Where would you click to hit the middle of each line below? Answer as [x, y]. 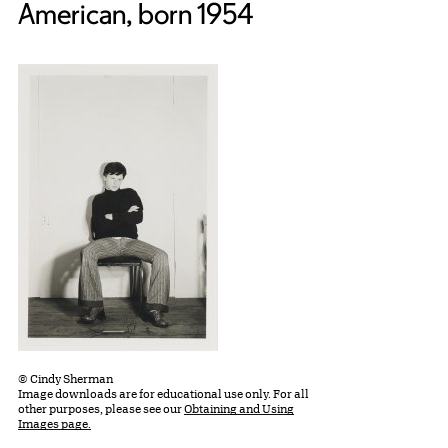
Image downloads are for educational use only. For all [163, 394]
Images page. [54, 424]
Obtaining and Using [239, 409]
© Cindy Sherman [65, 379]
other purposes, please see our [101, 409]
